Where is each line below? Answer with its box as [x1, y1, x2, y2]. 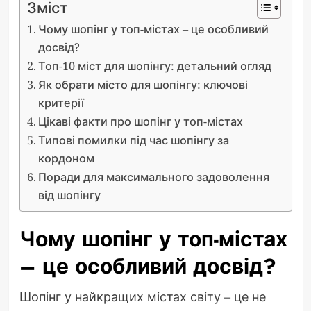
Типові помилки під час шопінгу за [37, 133, 229, 149]
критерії [37, 95, 84, 111]
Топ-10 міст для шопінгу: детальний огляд [37, 58, 271, 74]
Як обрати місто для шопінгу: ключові [37, 77, 248, 93]
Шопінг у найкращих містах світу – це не [19, 288, 266, 305]
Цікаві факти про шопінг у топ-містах [37, 114, 243, 130]
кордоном [37, 151, 94, 167]
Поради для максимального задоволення [37, 169, 269, 185]
